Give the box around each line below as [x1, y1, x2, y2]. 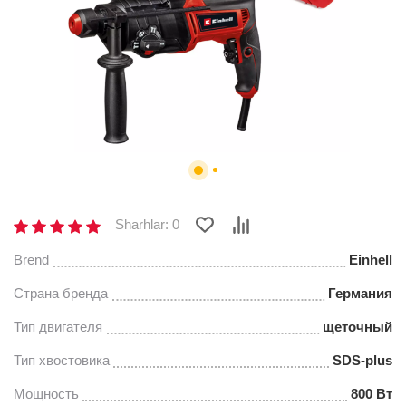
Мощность [14, 386, 79, 401]
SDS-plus [333, 353, 392, 368]
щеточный [323, 319, 392, 334]
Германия [328, 285, 392, 301]
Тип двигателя [14, 319, 102, 334]
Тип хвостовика [14, 353, 110, 368]
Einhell [349, 252, 392, 267]
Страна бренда [14, 285, 108, 301]
